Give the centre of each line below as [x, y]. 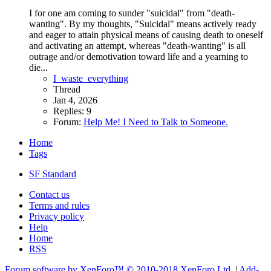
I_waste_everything [91, 79]
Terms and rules [59, 206]
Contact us [49, 195]
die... [38, 68]
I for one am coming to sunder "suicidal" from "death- [132, 13]
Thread [67, 90]
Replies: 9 [72, 111]
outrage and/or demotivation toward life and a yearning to [139, 57]
